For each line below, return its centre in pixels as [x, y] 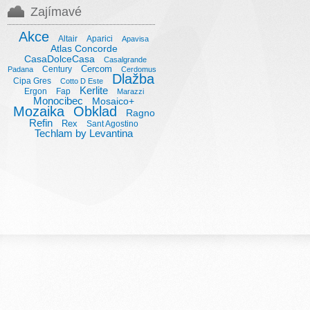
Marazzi [130, 91]
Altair [68, 39]
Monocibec [58, 101]
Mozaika [38, 111]
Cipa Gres [32, 81]
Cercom [97, 69]
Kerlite [93, 90]
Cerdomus [139, 69]
